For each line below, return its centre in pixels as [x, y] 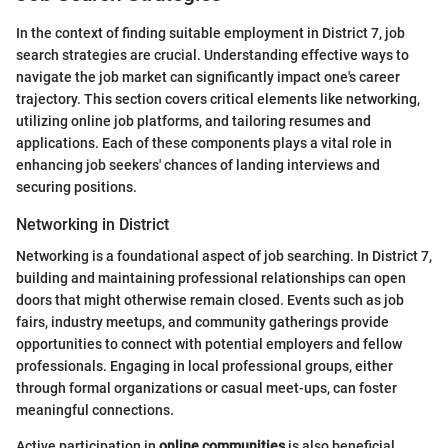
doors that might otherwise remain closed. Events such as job [210, 299]
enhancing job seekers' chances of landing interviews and [198, 164]
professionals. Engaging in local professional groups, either [204, 365]
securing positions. [76, 186]
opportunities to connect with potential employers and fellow [209, 343]
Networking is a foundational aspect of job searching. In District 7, [224, 255]
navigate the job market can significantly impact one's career [208, 76]
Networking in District [92, 224]
